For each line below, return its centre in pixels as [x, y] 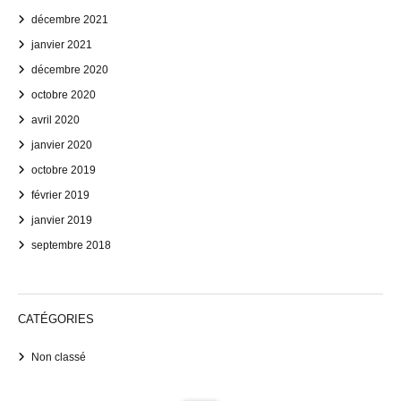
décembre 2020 [70, 70]
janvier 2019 [62, 220]
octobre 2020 [64, 95]
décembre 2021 [70, 20]
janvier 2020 [62, 145]
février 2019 [60, 195]
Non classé [59, 357]
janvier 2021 [62, 45]
